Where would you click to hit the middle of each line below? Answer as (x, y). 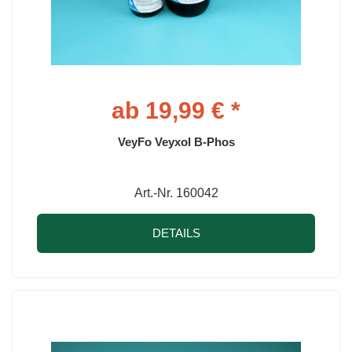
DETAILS (176, 233)
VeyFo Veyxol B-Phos (176, 141)
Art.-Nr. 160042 (176, 192)
